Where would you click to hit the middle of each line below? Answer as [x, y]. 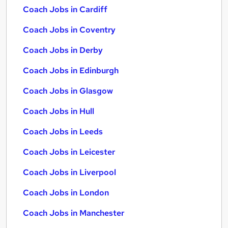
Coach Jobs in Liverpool [69, 172]
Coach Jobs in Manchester [74, 213]
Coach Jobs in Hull [59, 111]
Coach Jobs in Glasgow [68, 91]
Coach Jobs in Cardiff [65, 9]
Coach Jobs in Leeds [63, 132]
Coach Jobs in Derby [63, 50]
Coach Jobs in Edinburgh [71, 70]
